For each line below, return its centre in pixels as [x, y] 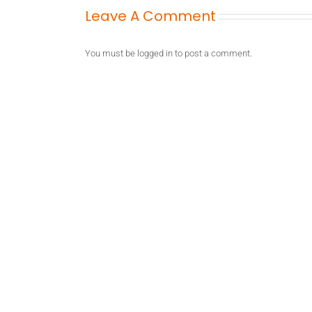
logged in [155, 53]
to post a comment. [212, 53]
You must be [111, 53]
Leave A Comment [150, 16]
